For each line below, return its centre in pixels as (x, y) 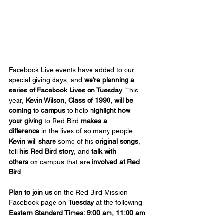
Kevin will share (32, 141)
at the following (119, 202)
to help (78, 110)
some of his (76, 141)
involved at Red (117, 161)
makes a (95, 120)
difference (24, 131)
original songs (117, 141)
